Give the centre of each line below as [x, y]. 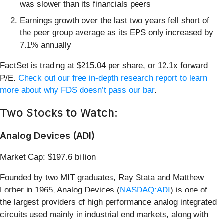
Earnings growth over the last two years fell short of [114, 21]
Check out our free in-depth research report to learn [113, 78]
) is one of [189, 190]
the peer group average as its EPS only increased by [116, 33]
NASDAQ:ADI [145, 190]
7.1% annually [45, 45]
